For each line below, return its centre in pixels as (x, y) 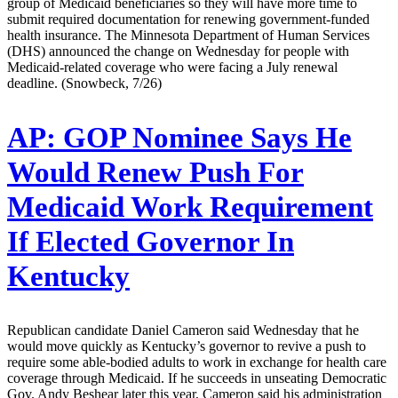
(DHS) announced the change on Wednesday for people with (178, 51)
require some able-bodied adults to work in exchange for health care (197, 362)
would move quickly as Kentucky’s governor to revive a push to (187, 346)
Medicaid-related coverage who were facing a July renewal (172, 67)
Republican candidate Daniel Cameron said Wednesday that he (183, 330)
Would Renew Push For (155, 172)
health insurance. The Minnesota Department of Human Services (188, 35)
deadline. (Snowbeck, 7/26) (84, 83)
